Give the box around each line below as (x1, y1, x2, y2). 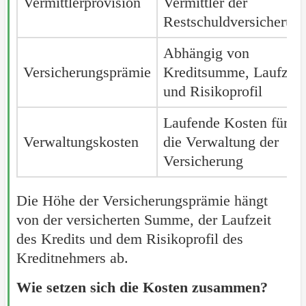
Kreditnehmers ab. (16, 249, 128, 266)
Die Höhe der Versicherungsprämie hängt (16, 191, 268, 209)
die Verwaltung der (163, 133, 279, 150)
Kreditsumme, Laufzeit (163, 63, 303, 81)
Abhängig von (163, 44, 249, 61)
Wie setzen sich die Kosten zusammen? (16, 278, 268, 296)
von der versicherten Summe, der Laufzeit (16, 210, 271, 228)
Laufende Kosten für (163, 113, 288, 131)
